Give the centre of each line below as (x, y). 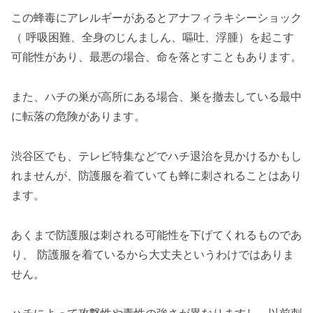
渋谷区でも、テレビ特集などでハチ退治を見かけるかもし (156, 155)
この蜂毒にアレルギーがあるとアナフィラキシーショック (156, 18)
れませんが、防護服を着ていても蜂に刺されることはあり (156, 175)
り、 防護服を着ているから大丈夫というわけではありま (153, 254)
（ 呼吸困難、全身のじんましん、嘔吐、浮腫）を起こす (153, 37)
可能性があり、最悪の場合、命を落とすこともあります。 (156, 57)
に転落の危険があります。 (78, 116)
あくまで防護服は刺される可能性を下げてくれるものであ (156, 234)
